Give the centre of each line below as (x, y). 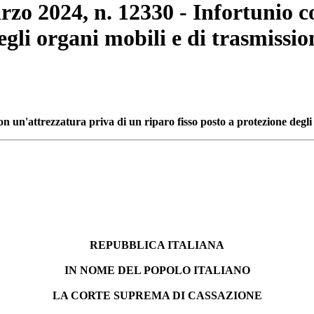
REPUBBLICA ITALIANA (157, 245)
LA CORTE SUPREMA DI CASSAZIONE (157, 295)
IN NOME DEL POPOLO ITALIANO (157, 270)
